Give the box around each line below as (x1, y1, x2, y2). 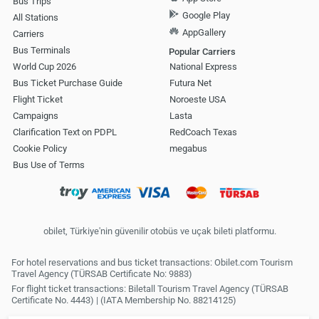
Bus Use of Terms (13, 159, 85, 171)
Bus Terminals (13, 45, 70, 56)
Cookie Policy (13, 143, 67, 155)
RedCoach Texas (169, 127, 237, 138)
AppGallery (182, 27, 226, 38)
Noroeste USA (169, 94, 226, 105)
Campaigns (13, 110, 58, 122)
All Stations (13, 12, 58, 23)
